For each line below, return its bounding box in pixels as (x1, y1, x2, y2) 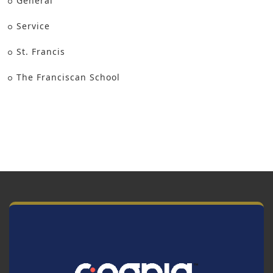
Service (16, 20, 51, 32)
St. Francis (16, 46, 66, 58)
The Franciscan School (16, 71, 121, 83)
